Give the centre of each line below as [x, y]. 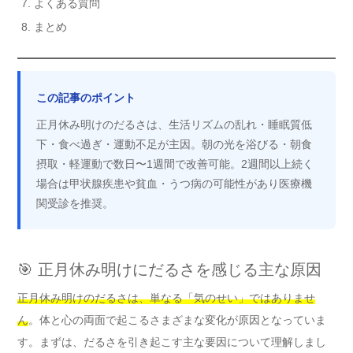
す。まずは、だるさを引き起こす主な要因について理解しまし [172, 342]
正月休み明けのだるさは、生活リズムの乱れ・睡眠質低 [174, 125]
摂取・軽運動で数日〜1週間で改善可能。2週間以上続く [175, 164]
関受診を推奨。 [75, 204]
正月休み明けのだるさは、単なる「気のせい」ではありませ [166, 298]
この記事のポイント [86, 98]
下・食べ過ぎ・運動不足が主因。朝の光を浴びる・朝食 [174, 145]
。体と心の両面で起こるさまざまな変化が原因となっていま [177, 320]
